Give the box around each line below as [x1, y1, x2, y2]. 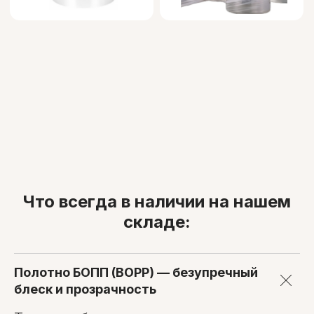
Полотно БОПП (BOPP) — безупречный [14, 264, 258, 280]
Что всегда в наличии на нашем [23, 191, 291, 212]
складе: [123, 211, 191, 232]
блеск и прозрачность [14, 281, 156, 296]
